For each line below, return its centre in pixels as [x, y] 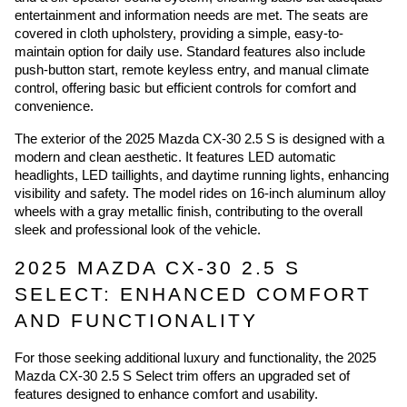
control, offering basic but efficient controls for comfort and [185, 88]
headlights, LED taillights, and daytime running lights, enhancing [202, 175]
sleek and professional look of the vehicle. [138, 229]
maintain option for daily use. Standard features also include [190, 51]
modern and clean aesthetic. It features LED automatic [175, 157]
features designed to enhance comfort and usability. [166, 395]
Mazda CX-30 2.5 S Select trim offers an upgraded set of [182, 377]
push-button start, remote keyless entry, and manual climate [192, 69]
